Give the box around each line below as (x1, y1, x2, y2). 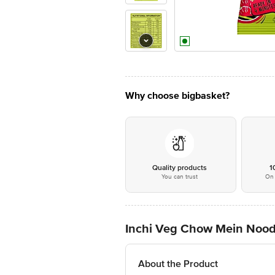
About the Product (138, 258, 218, 270)
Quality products (152, 163, 207, 172)
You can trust (161, 173, 198, 180)
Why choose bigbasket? (125, 90, 230, 102)
